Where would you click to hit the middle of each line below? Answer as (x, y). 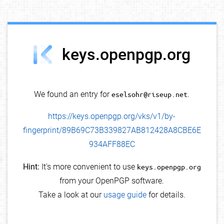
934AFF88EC (112, 144)
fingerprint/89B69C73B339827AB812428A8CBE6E (112, 130)
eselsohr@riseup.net (150, 94)
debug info (197, 33)
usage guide (125, 195)
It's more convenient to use (88, 167)
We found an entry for (73, 94)
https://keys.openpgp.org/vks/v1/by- (112, 116)
